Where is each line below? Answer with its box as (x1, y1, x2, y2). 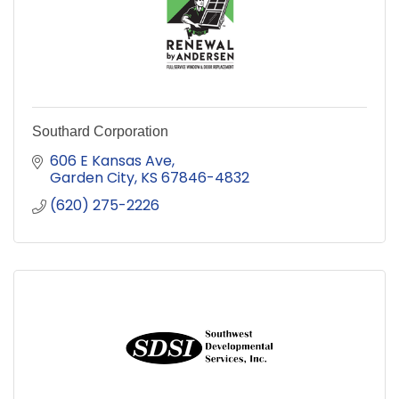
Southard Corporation (32, 123, 168, 139)
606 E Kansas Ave (50, 150, 172, 171)
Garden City (50, 167, 134, 188)
